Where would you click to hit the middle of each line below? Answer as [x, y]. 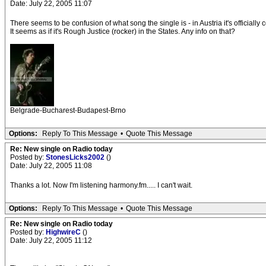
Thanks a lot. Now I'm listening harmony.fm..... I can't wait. [101, 185]
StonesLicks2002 [76, 157]
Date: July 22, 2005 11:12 [51, 240]
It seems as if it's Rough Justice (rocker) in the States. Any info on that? [123, 31]
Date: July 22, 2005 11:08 [51, 166]
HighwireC [64, 232]
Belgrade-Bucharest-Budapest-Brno [68, 110]
